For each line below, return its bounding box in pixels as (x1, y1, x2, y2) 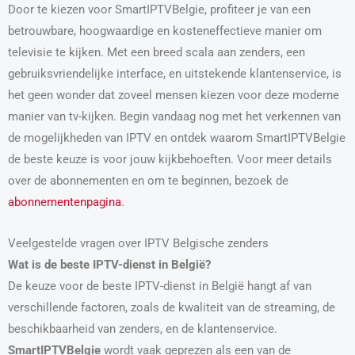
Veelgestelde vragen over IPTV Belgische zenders (8, 236, 269, 251)
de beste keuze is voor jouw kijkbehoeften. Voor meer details (8, 151, 332, 166)
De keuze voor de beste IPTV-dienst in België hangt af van (8, 279, 311, 294)
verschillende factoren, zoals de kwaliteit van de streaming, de (8, 300, 335, 315)
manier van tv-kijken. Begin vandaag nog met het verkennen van (8, 109, 341, 124)
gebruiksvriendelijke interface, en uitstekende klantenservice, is (8, 66, 342, 81)
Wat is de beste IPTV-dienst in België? (8, 258, 211, 273)
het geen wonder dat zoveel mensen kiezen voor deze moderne (8, 87, 339, 102)
